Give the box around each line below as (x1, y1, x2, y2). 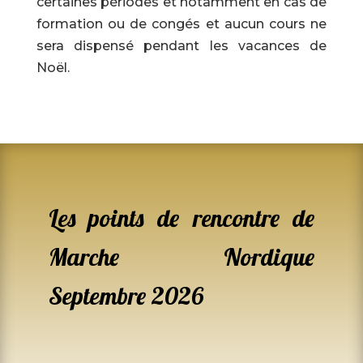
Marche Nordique (48, 241, 315, 273)
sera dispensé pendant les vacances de (36, 38, 327, 54)
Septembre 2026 (48, 280, 203, 312)
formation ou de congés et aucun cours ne (36, 16, 327, 32)
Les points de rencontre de (48, 203, 315, 234)
